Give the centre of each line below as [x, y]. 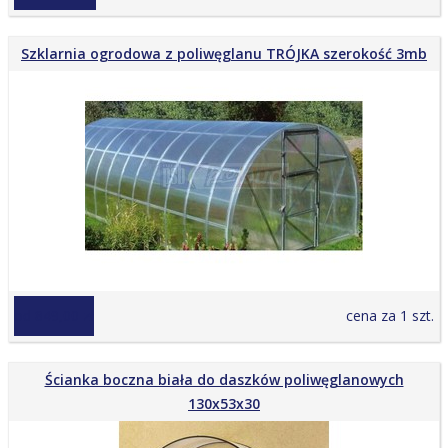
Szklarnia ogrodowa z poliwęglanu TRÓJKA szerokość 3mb [224, 53]
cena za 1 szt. [390, 315]
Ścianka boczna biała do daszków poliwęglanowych [224, 379]
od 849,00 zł [54, 315]
